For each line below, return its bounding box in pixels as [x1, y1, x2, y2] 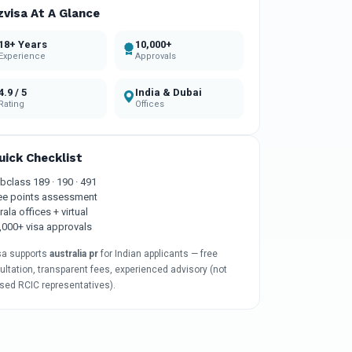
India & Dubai [135, 86, 202, 98]
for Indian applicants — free [98, 247, 218, 259]
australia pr [49, 247, 98, 259]
